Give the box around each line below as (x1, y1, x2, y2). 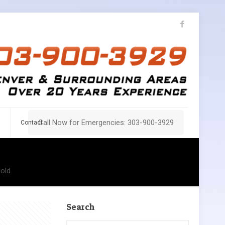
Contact (21, 119, 43, 126)
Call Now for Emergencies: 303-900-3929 (38, 118, 174, 127)
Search (66, 201, 94, 212)
